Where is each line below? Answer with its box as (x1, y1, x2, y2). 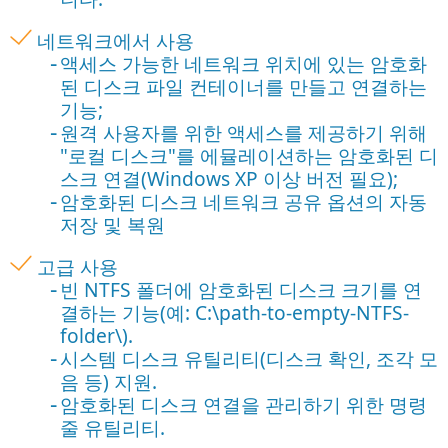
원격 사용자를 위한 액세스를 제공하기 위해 (59, 119, 427, 147)
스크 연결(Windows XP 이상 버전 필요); (59, 165, 398, 193)
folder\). (59, 322, 133, 350)
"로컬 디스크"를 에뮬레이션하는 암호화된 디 (59, 142, 438, 170)
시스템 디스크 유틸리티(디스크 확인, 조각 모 (59, 345, 438, 373)
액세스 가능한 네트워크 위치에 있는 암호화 (59, 50, 427, 78)
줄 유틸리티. (59, 414, 165, 442)
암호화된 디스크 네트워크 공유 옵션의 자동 (59, 188, 427, 216)
